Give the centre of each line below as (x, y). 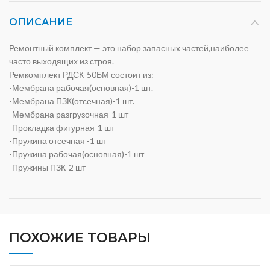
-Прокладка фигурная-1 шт (62, 128)
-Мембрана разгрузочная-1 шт (69, 115)
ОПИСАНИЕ (41, 22)
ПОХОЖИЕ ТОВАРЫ (80, 238)
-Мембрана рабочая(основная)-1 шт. (81, 88)
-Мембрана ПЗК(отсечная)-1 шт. (72, 101)
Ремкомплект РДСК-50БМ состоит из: (81, 75)
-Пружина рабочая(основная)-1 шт (77, 154)
